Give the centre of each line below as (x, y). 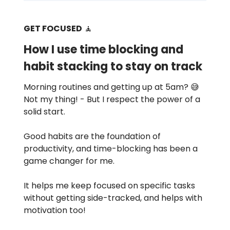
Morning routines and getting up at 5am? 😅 (111, 87)
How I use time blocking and (103, 49)
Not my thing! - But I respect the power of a (112, 99)
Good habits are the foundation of (92, 136)
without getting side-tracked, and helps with (113, 198)
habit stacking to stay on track (113, 66)
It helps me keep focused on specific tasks (109, 185)
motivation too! (55, 210)
